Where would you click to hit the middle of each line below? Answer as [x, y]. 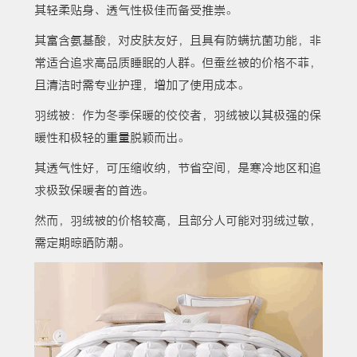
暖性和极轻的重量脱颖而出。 [112, 138]
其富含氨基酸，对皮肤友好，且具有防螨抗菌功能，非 [177, 41]
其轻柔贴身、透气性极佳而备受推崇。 [135, 11]
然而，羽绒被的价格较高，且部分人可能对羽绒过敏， [177, 221]
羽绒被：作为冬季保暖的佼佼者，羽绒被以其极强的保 [177, 116]
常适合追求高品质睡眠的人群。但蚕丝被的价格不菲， [177, 63]
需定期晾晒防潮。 [82, 243]
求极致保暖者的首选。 [94, 191]
